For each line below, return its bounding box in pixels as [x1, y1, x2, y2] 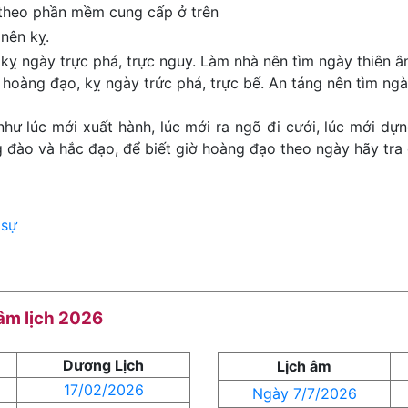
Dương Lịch [63, 356, 144, 374]
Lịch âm [277, 357, 331, 375]
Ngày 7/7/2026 [251, 384, 357, 403]
